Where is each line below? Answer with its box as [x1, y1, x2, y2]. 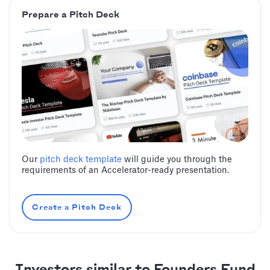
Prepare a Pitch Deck [22, 10, 119, 20]
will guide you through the [122, 155, 232, 164]
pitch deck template [40, 155, 122, 164]
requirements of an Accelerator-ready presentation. [22, 166, 229, 175]
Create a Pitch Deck [32, 203, 122, 212]
